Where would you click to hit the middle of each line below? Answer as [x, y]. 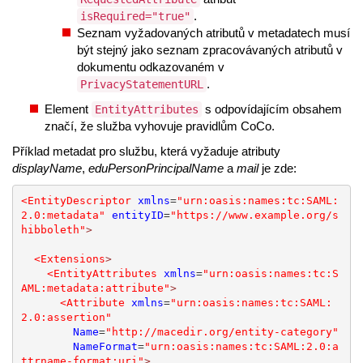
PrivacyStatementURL [142, 85]
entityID [137, 215]
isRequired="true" [135, 17]
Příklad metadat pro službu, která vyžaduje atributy [146, 152]
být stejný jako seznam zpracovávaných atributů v [210, 50]
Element [68, 109]
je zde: [278, 169]
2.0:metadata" [63, 215]
